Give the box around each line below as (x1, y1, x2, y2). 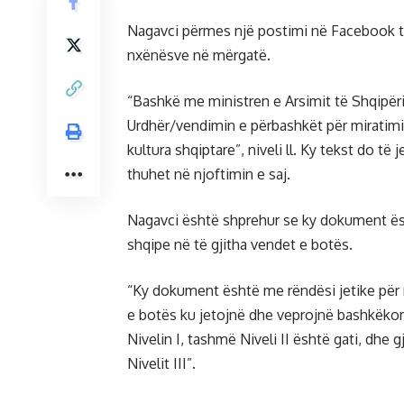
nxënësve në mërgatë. (127, 46, 271, 65)
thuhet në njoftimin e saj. (127, 165, 290, 184)
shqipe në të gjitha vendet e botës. (127, 235, 353, 254)
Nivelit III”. (127, 354, 196, 373)
